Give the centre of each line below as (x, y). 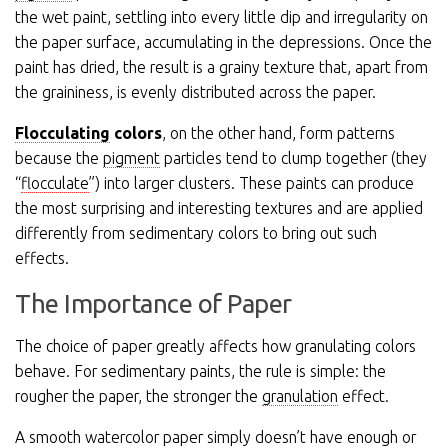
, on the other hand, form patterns (278, 132)
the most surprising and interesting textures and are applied (219, 207)
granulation (300, 395)
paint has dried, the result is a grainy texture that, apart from (221, 67)
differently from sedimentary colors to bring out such (196, 232)
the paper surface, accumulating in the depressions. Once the (223, 42)
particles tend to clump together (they (293, 157)
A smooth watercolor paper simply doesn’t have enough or (215, 436)
